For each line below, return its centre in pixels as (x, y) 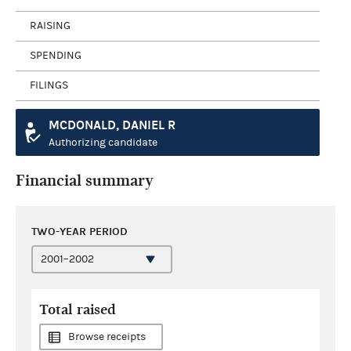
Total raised (78, 309)
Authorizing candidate (103, 142)
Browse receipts (107, 337)
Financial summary (85, 180)
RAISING (50, 26)
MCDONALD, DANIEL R (112, 125)
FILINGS (49, 85)
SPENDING (56, 56)
